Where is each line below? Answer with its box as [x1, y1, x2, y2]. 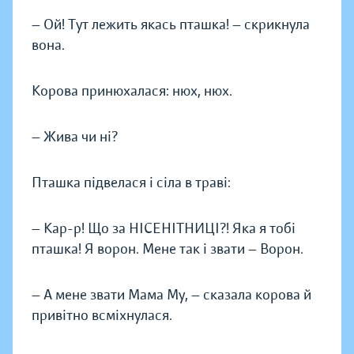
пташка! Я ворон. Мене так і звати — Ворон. [32, 240, 303, 258]
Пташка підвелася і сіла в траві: [32, 174, 231, 192]
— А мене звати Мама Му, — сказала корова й [32, 286, 311, 304]
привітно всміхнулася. [32, 307, 172, 325]
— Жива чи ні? [32, 128, 118, 146]
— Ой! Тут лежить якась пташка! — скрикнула [32, 16, 310, 34]
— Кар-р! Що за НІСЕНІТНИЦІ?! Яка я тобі [32, 220, 296, 238]
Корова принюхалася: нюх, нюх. [32, 82, 232, 100]
